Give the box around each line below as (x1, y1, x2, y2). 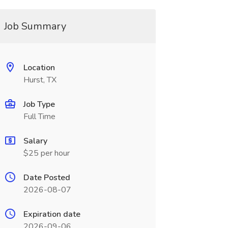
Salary (23, 135, 47, 147)
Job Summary (4, 19, 66, 33)
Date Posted (23, 172, 70, 183)
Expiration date (23, 209, 80, 220)
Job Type (23, 99, 55, 110)
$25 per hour (23, 148, 70, 159)
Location (23, 62, 55, 73)
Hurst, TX (23, 74, 56, 85)
